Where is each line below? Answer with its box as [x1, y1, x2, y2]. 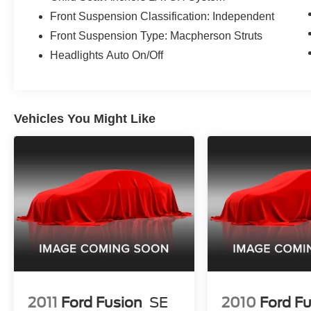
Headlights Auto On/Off [50, 49, 164, 61]
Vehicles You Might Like [14, 111, 155, 126]
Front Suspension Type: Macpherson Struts [50, 29, 263, 42]
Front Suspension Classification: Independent [50, 10, 275, 22]
